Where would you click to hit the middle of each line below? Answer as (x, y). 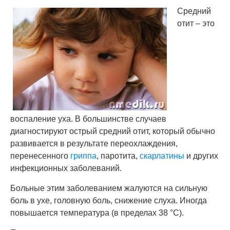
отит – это (196, 23)
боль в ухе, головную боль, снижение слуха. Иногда (109, 200)
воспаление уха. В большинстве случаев (88, 119)
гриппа (83, 156)
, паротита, (118, 156)
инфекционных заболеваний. (66, 168)
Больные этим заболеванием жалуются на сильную (109, 188)
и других (201, 156)
